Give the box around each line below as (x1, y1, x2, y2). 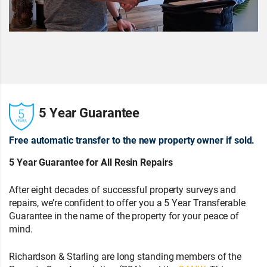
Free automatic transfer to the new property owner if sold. (9, 133, 255, 146)
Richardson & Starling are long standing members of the (9, 250, 242, 262)
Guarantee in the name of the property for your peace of (9, 209, 240, 222)
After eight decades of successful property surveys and (9, 183, 237, 195)
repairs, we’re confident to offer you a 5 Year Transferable (9, 196, 246, 209)
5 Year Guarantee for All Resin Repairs (9, 156, 173, 168)
